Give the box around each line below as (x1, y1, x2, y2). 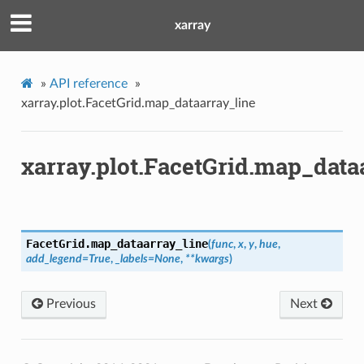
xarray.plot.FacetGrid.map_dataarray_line (20, 96, 255, 110)
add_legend (25, 253, 82, 266)
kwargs (194, 253, 229, 266)
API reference (49, 76, 128, 90)
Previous (42, 297, 96, 311)
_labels (115, 253, 148, 266)
